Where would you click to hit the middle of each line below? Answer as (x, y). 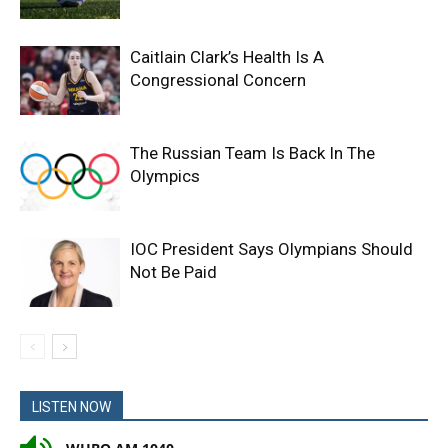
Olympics (165, 176)
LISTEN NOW (71, 407)
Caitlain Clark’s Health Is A (227, 57)
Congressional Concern (218, 80)
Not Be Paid (173, 272)
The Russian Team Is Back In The (252, 153)
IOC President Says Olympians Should (271, 249)
